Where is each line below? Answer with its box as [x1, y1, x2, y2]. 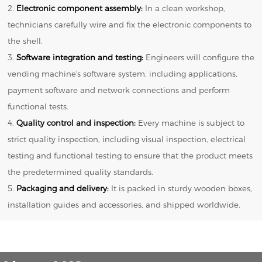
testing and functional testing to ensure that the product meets [8, 150, 253, 160]
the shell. [8, 36, 43, 46]
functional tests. [8, 101, 69, 111]
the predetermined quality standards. [8, 167, 154, 177]
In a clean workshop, [143, 3, 226, 13]
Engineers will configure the [146, 52, 255, 62]
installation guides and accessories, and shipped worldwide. [8, 199, 241, 209]
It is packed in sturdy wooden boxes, [111, 183, 253, 193]
